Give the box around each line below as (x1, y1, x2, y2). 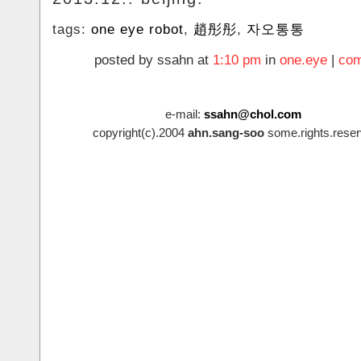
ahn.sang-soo (187, 126, 264, 139)
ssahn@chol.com (204, 107, 301, 121)
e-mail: (165, 107, 204, 121)
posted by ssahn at (94, 52, 213, 68)
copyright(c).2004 (92, 126, 188, 139)
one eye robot (91, 22, 184, 37)
